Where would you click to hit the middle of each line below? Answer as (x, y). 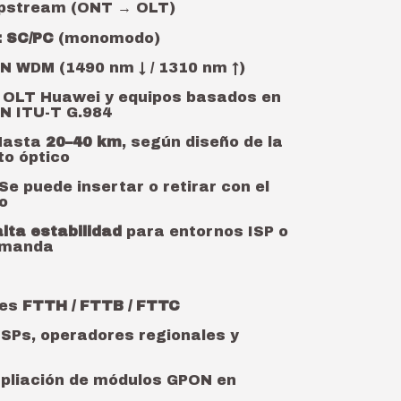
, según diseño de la (202, 142)
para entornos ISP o (205, 231)
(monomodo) (107, 38)
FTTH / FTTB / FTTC (101, 306)
